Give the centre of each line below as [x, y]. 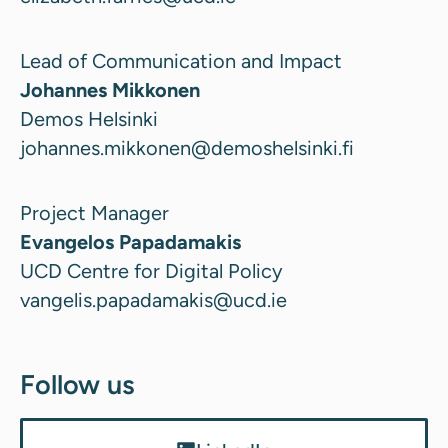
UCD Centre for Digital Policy [151, 270]
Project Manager [94, 212]
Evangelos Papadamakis [130, 241]
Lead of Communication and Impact [181, 60]
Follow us [77, 384]
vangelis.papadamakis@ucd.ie [153, 299]
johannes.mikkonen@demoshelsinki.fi [187, 147]
